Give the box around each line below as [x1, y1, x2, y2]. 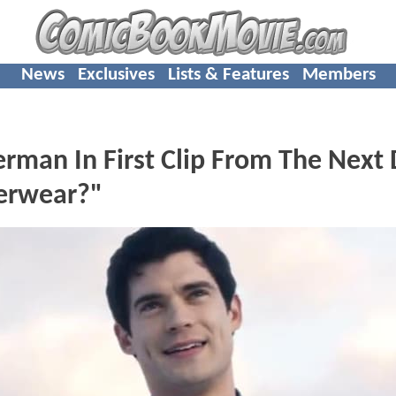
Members [301, 65, 376, 84]
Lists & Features [167, 65, 289, 84]
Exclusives [77, 65, 155, 84]
